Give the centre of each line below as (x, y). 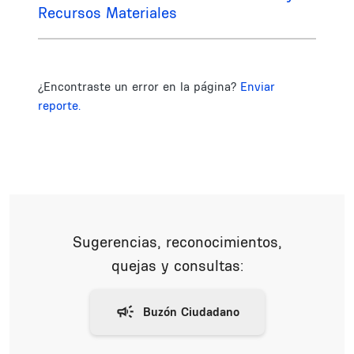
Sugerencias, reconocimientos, (177, 242)
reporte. (59, 105)
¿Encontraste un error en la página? (139, 87)
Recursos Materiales (107, 13)
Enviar (258, 87)
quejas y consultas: (177, 265)
